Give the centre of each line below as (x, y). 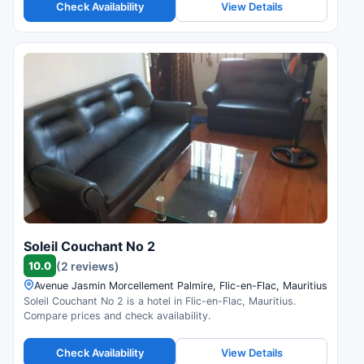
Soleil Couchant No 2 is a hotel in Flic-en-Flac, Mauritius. (160, 301)
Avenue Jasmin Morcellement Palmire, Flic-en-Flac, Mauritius (181, 286)
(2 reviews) (88, 266)
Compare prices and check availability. (117, 316)
